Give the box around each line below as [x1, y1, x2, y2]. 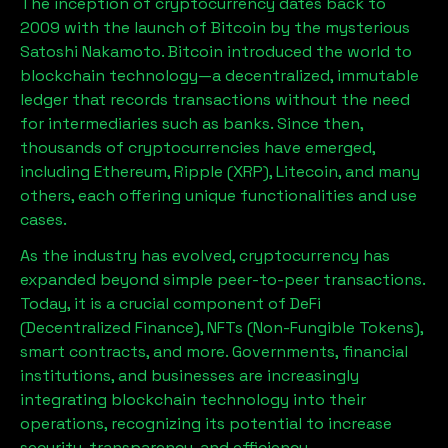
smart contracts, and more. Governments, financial [20, 341, 408, 362]
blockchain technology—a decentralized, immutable [20, 65, 419, 86]
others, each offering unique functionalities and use [20, 185, 417, 206]
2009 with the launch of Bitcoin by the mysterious [20, 17, 410, 38]
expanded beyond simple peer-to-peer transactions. [20, 269, 425, 290]
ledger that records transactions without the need [20, 89, 410, 110]
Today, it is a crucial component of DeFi [20, 293, 321, 314]
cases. [20, 209, 67, 230]
